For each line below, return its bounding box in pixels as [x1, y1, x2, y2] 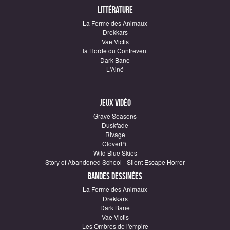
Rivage [105, 130, 125, 139]
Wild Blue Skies [93, 148, 137, 157]
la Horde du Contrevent [82, 46, 148, 55]
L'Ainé [106, 65, 124, 73]
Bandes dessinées [88, 171, 142, 182]
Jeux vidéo [99, 98, 131, 108]
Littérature [97, 5, 133, 15]
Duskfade [102, 121, 128, 129]
